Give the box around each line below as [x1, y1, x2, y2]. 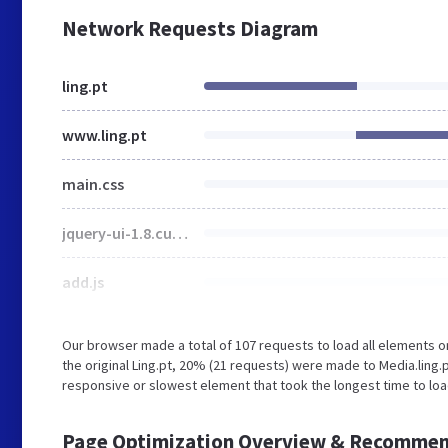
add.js [62, 272, 104, 292]
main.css [62, 174, 124, 194]
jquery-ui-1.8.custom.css [172, 223, 188, 243]
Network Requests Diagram [62, 15, 318, 42]
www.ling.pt [62, 125, 147, 145]
